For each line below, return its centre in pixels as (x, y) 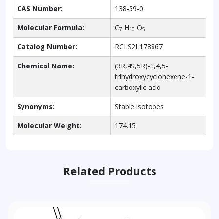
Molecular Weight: (49, 125)
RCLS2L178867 (139, 46)
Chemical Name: (46, 66)
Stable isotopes (139, 106)
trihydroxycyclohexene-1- (154, 76)
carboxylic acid (138, 87)
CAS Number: (40, 8)
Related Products (109, 170)
